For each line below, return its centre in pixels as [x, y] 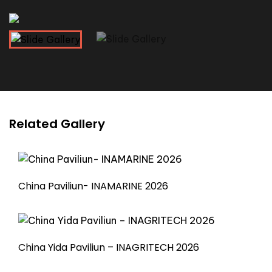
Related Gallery [57, 124]
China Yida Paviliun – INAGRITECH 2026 [109, 248]
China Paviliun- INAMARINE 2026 [93, 186]
